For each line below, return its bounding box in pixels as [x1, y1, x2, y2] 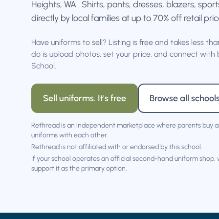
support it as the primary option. [31, 164, 127, 173]
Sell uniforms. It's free [43, 93, 126, 104]
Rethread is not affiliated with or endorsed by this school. [31, 143, 202, 151]
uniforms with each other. [31, 131, 109, 139]
